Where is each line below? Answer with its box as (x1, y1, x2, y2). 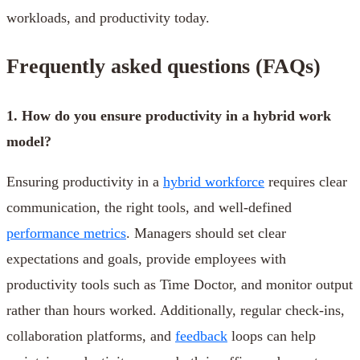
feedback (175, 327, 227, 344)
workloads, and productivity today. (6, 10, 210, 27)
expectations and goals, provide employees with (6, 250, 286, 267)
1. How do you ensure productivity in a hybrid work (6, 107, 331, 124)
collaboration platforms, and (6, 327, 175, 344)
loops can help (227, 327, 316, 344)
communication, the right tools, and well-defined (6, 198, 292, 215)
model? (6, 133, 51, 149)
